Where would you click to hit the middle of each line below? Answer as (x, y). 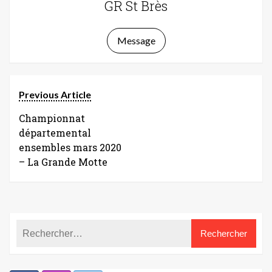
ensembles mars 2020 (70, 147)
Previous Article (55, 94)
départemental (55, 133)
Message (136, 40)
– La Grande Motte (63, 162)
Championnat (52, 118)
